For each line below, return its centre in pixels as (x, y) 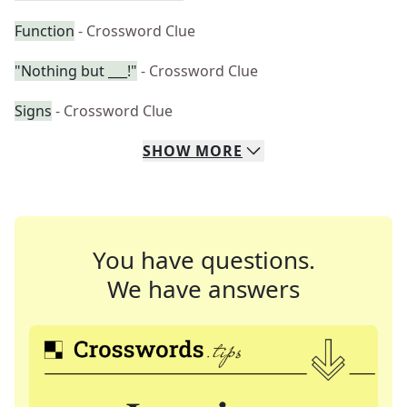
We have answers (203, 289)
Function (45, 31)
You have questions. (203, 260)
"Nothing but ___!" (76, 71)
